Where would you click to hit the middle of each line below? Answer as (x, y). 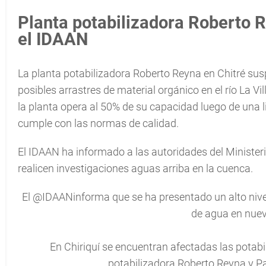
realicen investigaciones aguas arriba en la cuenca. (135, 168)
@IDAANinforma (71, 197)
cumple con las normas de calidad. (98, 123)
